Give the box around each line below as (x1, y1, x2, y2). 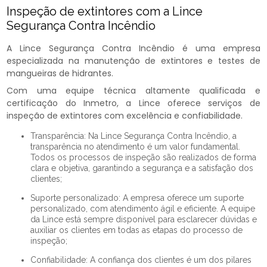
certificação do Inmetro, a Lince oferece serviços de (7, 97, 260, 110)
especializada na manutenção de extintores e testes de (7, 55, 260, 67)
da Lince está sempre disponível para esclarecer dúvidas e (30, 215, 257, 225)
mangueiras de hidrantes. (7, 67, 114, 80)
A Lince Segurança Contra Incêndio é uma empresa (7, 42, 260, 55)
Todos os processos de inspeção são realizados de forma (30, 153, 257, 163)
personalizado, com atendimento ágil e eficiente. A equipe (30, 204, 256, 214)
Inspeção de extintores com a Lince (7, 4, 203, 19)
